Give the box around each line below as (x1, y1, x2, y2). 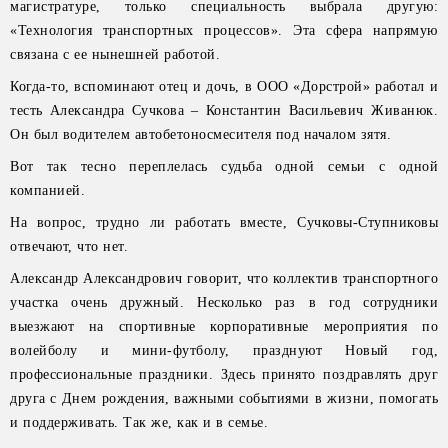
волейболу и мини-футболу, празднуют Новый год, (10, 343, 438, 358)
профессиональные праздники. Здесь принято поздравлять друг (10, 367, 438, 382)
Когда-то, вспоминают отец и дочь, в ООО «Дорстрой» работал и (10, 79, 438, 94)
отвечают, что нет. (10, 239, 128, 254)
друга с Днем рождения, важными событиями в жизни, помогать (10, 391, 438, 406)
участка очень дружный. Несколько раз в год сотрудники (10, 295, 438, 310)
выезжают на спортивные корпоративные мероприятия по (10, 319, 438, 334)
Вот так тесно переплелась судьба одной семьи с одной (10, 159, 438, 174)
